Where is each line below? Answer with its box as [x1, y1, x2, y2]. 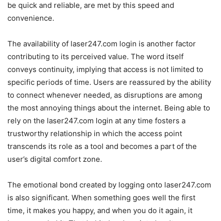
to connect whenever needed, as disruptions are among [7, 90, 202, 100]
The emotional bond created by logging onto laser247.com [7, 180, 211, 190]
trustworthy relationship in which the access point [7, 129, 182, 139]
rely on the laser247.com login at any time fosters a [7, 116, 185, 126]
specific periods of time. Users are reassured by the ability [7, 77, 211, 87]
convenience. [7, 13, 54, 23]
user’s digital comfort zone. [7, 154, 102, 164]
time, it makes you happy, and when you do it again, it [7, 206, 192, 216]
